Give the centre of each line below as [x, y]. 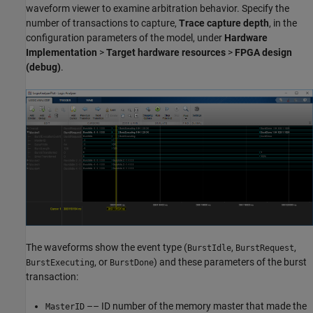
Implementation [61, 53]
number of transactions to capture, [102, 23]
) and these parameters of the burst [230, 262]
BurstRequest [265, 248]
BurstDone [132, 263]
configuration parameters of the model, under [125, 38]
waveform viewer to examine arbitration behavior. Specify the [158, 9]
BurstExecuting [60, 263]
